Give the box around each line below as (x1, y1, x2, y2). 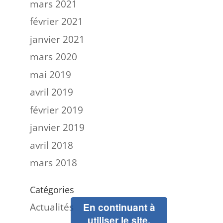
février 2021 (29, 15, 83, 28)
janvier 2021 (29, 32, 85, 46)
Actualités (29, 201, 74, 214)
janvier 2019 (29, 121, 85, 134)
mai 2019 (29, 68, 71, 81)
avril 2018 (29, 138, 73, 152)
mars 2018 (29, 156, 77, 169)
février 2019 (29, 103, 83, 116)
